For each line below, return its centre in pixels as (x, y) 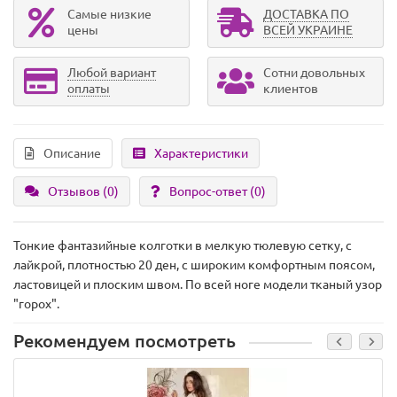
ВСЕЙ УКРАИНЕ (308, 31)
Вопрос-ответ (210, 192)
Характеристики (201, 154)
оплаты (89, 89)
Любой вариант (112, 73)
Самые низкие (109, 15)
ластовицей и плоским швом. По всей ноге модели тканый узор (198, 285)
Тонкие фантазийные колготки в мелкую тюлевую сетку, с (183, 246)
